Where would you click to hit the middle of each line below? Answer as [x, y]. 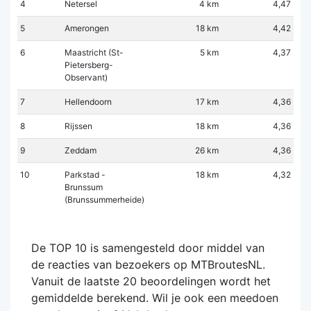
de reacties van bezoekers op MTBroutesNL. [148, 264]
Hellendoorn [88, 101]
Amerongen [87, 28]
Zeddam [81, 150]
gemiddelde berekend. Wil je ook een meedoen [155, 297]
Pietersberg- [89, 65]
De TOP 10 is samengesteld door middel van [148, 247]
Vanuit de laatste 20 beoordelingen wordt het [151, 281]
